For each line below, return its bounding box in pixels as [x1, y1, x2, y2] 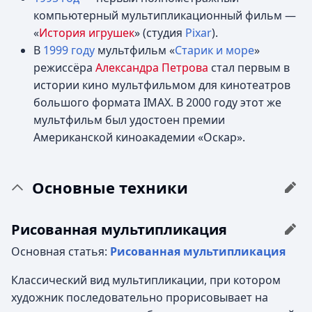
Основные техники [32, 176, 188, 198]
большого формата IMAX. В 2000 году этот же [33, 95, 281, 110]
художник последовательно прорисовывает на [11, 290, 268, 305]
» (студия [134, 25, 185, 40]
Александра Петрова [95, 60, 208, 75]
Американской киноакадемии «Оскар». [33, 130, 245, 145]
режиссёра [33, 60, 95, 75]
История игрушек [39, 25, 134, 40]
